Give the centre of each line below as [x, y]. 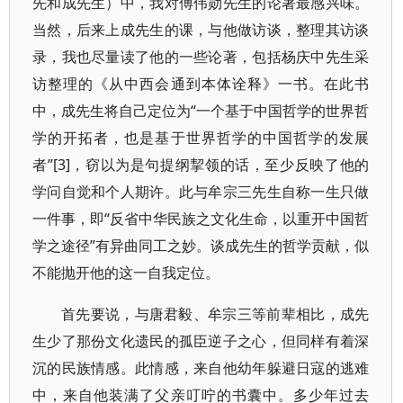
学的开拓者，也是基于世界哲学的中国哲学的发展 [201, 138]
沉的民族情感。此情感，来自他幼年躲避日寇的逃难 [201, 368]
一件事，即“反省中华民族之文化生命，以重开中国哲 [201, 219]
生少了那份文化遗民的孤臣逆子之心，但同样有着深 [201, 341]
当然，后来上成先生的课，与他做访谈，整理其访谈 [201, 30]
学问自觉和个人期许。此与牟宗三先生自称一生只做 [201, 192]
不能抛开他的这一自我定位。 [126, 273]
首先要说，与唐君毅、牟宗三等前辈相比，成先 [215, 314]
